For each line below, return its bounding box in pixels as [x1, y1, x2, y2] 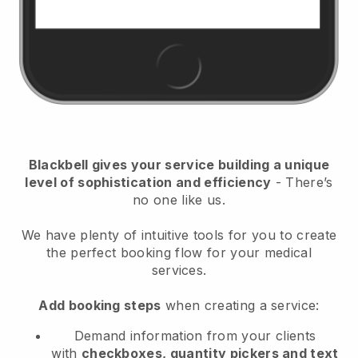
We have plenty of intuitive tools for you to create [21, 226, 337, 243]
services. [151, 261, 207, 278]
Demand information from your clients [74, 327, 316, 344]
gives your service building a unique [88, 156, 330, 173]
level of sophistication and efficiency [25, 173, 272, 190]
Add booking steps [38, 296, 161, 313]
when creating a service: [161, 296, 320, 313]
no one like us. [133, 191, 225, 208]
